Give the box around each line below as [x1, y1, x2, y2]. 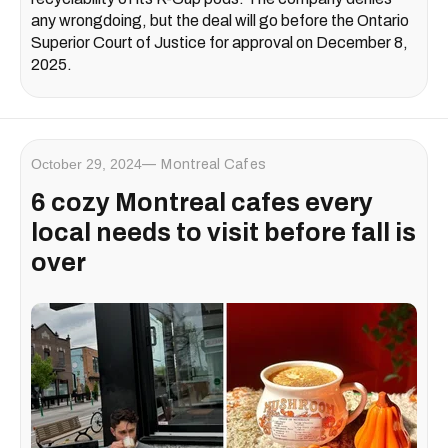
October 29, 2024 [31, 156, 142, 173]
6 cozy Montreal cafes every [31, 189, 373, 217]
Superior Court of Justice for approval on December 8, [31, 34, 408, 52]
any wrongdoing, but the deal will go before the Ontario [31, 12, 409, 30]
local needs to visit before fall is [31, 219, 416, 247]
